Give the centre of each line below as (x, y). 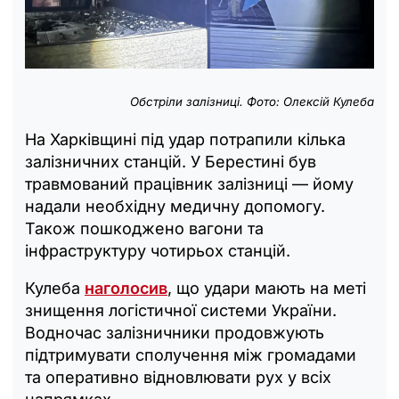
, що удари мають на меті (267, 289)
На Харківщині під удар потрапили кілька (185, 140)
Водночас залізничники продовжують (175, 333)
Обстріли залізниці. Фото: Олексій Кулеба (252, 102)
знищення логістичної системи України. (181, 311)
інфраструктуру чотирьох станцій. (158, 251)
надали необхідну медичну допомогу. (175, 207)
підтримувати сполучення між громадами (191, 355)
